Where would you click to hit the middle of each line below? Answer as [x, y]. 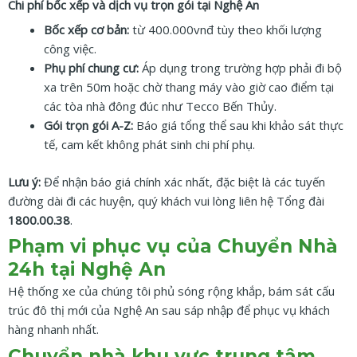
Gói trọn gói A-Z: [88, 126]
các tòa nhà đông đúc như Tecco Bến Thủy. [160, 106]
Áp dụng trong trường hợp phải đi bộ [240, 68]
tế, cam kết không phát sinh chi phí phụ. [149, 145]
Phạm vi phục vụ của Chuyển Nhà [173, 247]
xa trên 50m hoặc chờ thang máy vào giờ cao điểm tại [189, 87]
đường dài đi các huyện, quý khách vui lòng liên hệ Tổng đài [166, 200]
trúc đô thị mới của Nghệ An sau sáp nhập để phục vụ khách [169, 310]
